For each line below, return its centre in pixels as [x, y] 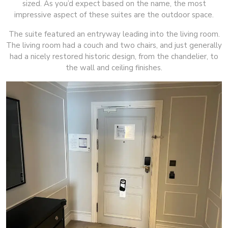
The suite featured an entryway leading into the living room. [114, 34]
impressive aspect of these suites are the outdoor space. [114, 15]
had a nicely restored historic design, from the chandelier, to [114, 56]
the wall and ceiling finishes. [114, 67]
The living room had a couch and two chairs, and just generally [114, 45]
